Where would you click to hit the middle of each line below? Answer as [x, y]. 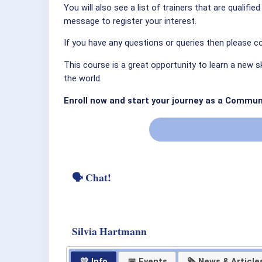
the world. [83, 78]
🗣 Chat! [92, 177]
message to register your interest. [130, 21]
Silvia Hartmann [109, 231]
